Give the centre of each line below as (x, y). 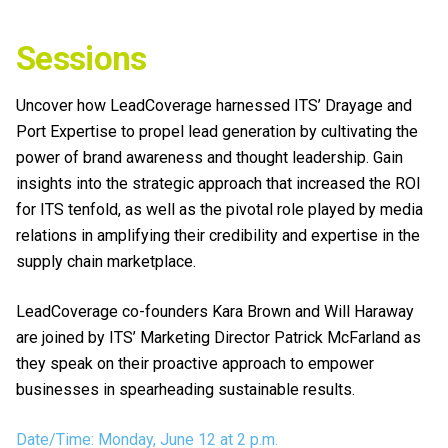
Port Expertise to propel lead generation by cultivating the (217, 131)
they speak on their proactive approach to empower (195, 363)
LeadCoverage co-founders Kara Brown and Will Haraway (215, 311)
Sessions (81, 58)
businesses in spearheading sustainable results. (185, 389)
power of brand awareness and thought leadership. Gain (209, 157)
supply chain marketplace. (106, 261)
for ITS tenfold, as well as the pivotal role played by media (219, 209)
